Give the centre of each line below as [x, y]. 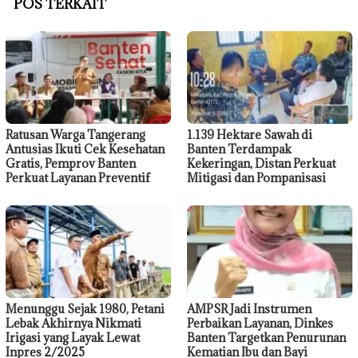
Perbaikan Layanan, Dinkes [260, 323]
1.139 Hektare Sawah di [250, 135]
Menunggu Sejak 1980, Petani [85, 308]
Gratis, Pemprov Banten [71, 164]
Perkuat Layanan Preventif [78, 178]
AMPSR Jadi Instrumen [249, 308]
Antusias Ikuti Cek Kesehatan [85, 149]
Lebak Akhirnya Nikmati [74, 323]
